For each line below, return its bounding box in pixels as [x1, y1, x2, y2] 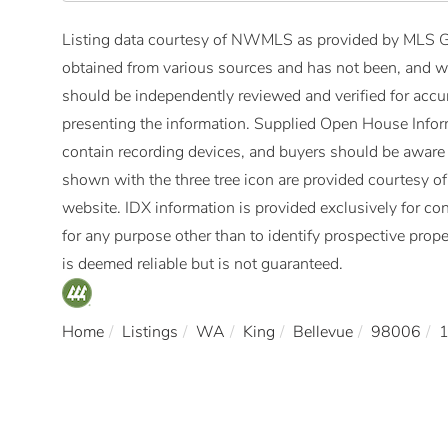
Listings [122, 320, 178, 343]
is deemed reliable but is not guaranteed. [62, 252, 343, 275]
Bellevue [293, 320, 353, 343]
